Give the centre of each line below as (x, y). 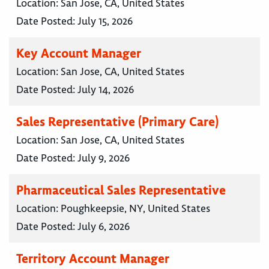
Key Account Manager (79, 53)
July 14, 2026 (106, 90)
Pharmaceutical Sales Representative (121, 190)
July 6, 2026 (104, 227)
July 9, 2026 (104, 158)
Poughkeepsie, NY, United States (135, 209)
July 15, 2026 (105, 21)
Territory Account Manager (93, 259)
